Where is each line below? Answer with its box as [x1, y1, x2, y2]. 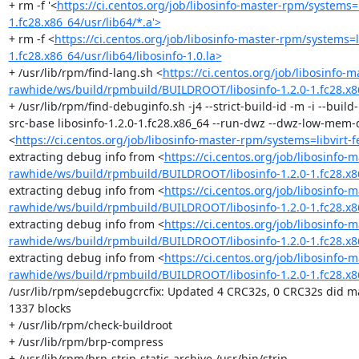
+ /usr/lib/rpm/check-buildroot [8, 317, 172, 333]
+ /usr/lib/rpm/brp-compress [8, 333, 163, 349]
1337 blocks [8, 300, 71, 316]
